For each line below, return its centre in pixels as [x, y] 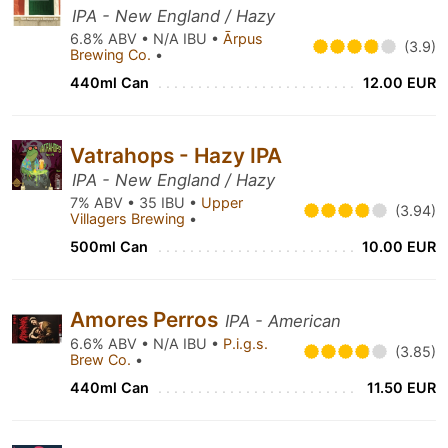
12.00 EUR [399, 82]
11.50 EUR [401, 387]
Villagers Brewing [129, 218]
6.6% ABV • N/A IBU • [146, 343]
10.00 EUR [399, 246]
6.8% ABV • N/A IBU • [146, 38]
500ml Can [109, 246]
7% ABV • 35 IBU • [135, 202]
